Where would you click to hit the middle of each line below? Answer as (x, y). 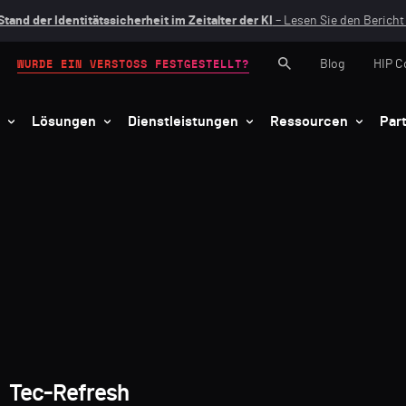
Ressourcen (309, 121)
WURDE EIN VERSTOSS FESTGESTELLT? (130, 64)
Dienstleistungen (183, 121)
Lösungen (64, 121)
